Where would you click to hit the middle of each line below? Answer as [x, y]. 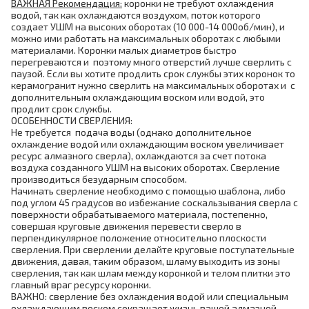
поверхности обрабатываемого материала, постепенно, [139, 214]
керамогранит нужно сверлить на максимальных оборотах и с [153, 85]
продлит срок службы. [61, 109]
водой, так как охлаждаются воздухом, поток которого [136, 15]
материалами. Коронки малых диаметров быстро [124, 50]
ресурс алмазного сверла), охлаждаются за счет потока [139, 156]
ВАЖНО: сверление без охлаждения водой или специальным [150, 296]
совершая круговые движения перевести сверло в [126, 226]
